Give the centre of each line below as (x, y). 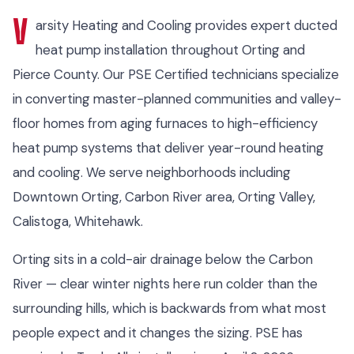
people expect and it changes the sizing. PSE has (158, 332)
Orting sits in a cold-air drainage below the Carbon (163, 259)
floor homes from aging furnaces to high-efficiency (165, 123)
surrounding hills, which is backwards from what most (169, 308)
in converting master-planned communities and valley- (177, 99)
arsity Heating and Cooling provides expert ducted (186, 25)
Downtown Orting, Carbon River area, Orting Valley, (164, 197)
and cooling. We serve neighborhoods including (152, 172)
